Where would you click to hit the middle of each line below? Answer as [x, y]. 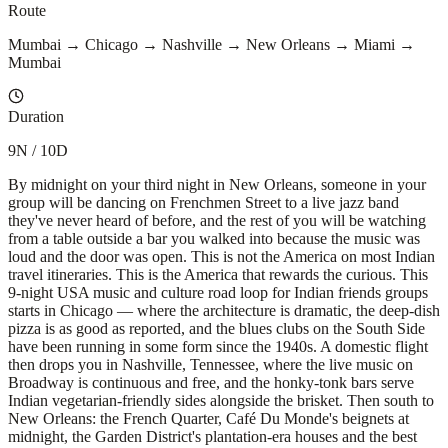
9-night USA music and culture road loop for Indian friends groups [218, 292]
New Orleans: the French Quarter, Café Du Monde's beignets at [208, 418]
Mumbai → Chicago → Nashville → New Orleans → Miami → [211, 44]
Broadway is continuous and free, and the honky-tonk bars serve [211, 382]
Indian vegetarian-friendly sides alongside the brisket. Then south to [221, 400]
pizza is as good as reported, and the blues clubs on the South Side [216, 328]
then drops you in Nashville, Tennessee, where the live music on [210, 364]
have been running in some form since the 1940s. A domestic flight [218, 346]
